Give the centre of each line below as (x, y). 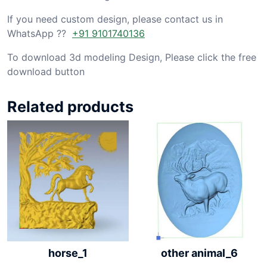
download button (46, 71)
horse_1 (68, 253)
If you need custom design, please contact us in (115, 19)
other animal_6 (199, 253)
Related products (70, 106)
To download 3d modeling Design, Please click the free (132, 57)
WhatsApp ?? (40, 33)
